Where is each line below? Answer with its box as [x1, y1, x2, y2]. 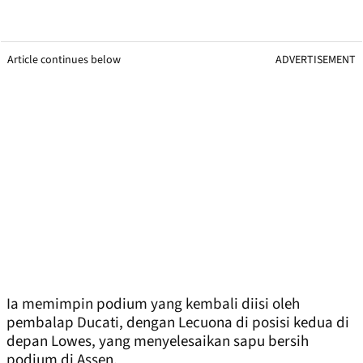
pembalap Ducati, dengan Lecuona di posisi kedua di [6, 312, 349, 335]
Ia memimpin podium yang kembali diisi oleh [6, 293, 300, 316]
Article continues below [7, 52, 121, 69]
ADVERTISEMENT [275, 52, 356, 69]
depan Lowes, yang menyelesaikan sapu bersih [6, 331, 309, 353]
